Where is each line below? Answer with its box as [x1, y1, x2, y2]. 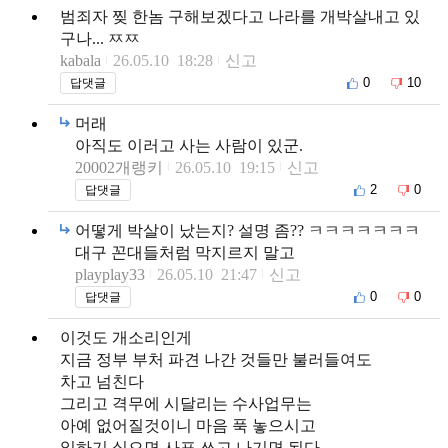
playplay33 [75, 265, 145, 283]
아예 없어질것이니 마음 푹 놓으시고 [60, 416, 316, 434]
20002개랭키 [75, 158, 163, 176]
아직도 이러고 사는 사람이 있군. [75, 136, 303, 154]
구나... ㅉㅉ [60, 29, 140, 47]
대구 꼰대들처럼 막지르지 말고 [75, 243, 295, 261]
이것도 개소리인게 [60, 328, 192, 346]
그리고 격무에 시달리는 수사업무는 [60, 394, 312, 412]
